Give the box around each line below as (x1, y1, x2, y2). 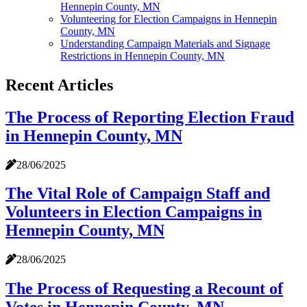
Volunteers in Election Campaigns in (5, 203, 262, 221)
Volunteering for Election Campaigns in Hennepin (60, 12, 277, 25)
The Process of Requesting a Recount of (5, 280, 283, 298)
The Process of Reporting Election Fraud (5, 108, 294, 126)
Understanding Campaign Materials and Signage (60, 37, 270, 49)
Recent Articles (5, 75, 113, 94)
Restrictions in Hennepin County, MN (60, 49, 225, 62)
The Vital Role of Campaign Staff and (5, 184, 270, 203)
